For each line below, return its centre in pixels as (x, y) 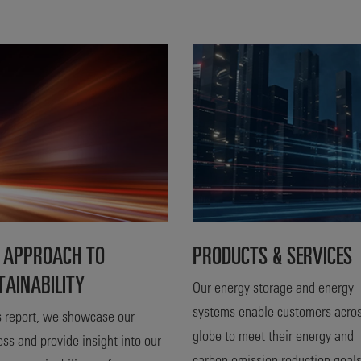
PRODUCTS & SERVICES (272, 254)
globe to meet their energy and (273, 335)
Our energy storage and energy (273, 286)
